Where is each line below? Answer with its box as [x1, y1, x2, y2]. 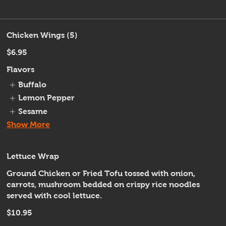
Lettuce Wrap [7, 152, 60, 161]
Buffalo [18, 80, 46, 89]
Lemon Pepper [18, 93, 75, 102]
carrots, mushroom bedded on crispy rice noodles [7, 180, 200, 189]
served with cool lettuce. [7, 191, 102, 200]
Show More [7, 120, 50, 129]
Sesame [18, 106, 47, 116]
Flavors [7, 65, 35, 74]
